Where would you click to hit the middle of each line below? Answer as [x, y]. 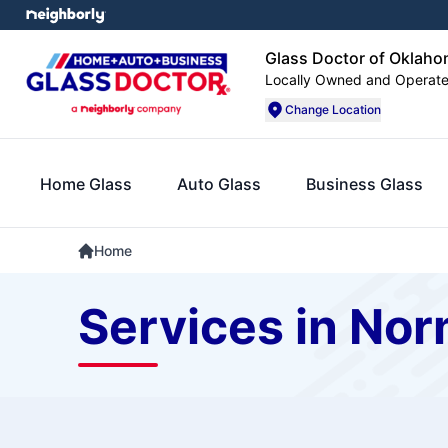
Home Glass [86, 183]
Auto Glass [219, 183]
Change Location [333, 109]
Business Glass [365, 183]
